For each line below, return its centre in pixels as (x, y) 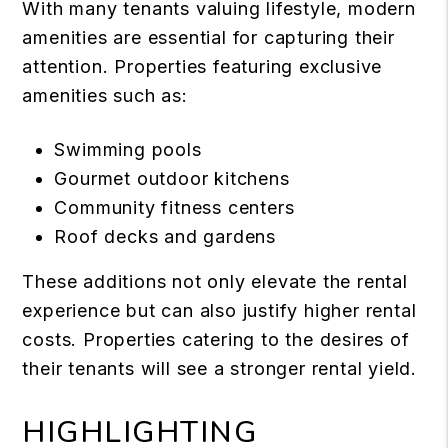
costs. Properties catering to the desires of (216, 340)
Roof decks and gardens (165, 237)
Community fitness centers (174, 208)
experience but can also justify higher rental (219, 311)
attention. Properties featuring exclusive (202, 67)
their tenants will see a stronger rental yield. (219, 369)
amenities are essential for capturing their (208, 38)
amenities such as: (105, 96)
